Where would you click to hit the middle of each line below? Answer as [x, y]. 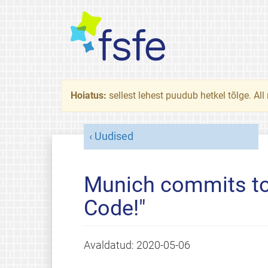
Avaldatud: [110, 245]
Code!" [115, 208]
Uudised [114, 136]
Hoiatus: [90, 95]
